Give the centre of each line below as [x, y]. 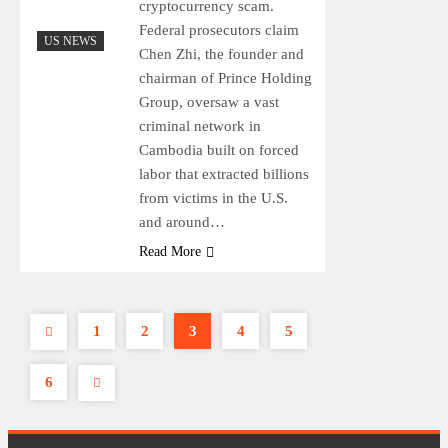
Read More [169, 251]
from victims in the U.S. [213, 197]
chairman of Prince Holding [225, 77]
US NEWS [70, 40]
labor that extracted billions [223, 173]
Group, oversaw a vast [208, 101]
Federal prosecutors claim [218, 29]
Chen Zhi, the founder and [221, 53]
